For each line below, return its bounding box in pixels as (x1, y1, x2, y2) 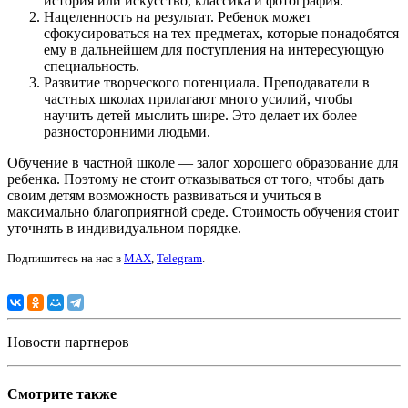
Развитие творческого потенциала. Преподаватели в (44, 74, 370, 90)
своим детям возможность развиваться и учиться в (7, 187, 321, 203)
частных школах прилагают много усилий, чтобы (44, 90, 352, 107)
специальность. (44, 57, 143, 74)
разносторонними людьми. (44, 123, 214, 139)
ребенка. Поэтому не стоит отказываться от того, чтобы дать (7, 170, 384, 187)
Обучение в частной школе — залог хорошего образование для (7, 154, 398, 170)
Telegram (157, 250, 202, 265)
